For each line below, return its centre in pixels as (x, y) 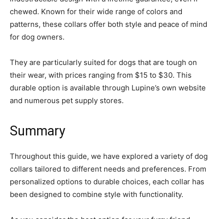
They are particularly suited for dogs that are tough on (103, 62)
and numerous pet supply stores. (67, 100)
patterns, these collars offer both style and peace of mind (109, 24)
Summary (38, 131)
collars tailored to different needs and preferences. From (108, 169)
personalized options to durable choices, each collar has (107, 181)
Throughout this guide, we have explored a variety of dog (109, 156)
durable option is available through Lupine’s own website (108, 88)
